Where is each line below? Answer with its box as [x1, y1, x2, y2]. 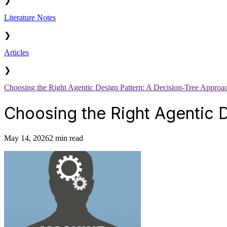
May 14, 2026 [4, 134, 49, 143]
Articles [4, 48, 29, 57]
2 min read [49, 134, 83, 143]
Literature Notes [4, 13, 56, 22]
